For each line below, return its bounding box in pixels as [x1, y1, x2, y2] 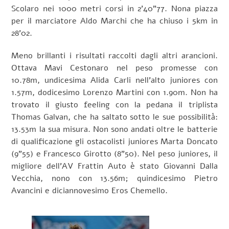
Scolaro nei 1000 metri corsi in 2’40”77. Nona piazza [11, 3, 218, 14]
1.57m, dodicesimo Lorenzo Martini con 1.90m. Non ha [11, 87, 218, 99]
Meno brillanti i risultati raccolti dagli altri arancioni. [11, 50, 218, 62]
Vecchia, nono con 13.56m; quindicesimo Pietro [11, 173, 218, 185]
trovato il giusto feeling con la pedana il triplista [11, 99, 218, 111]
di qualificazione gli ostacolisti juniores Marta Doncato [11, 136, 218, 148]
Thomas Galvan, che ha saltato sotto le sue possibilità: [11, 111, 218, 123]
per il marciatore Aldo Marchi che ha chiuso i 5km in [11, 15, 218, 27]
